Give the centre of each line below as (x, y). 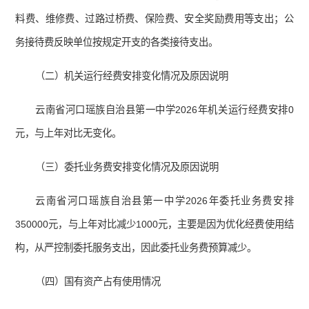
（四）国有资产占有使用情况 (98, 282)
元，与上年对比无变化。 (69, 133)
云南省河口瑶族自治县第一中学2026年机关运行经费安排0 (165, 110)
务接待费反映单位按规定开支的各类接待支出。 (117, 42)
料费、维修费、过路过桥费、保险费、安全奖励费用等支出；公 (154, 19)
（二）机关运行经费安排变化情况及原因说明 (132, 76)
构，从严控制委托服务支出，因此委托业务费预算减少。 (136, 248)
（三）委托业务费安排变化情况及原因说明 (127, 167)
